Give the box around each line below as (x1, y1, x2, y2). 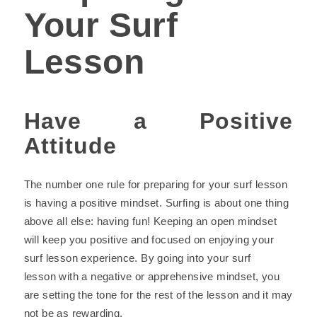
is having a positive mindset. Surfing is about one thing (23, 197, 289, 209)
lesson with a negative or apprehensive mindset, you (23, 270, 279, 282)
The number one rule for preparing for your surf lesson (23, 178, 288, 190)
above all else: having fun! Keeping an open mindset (23, 215, 277, 227)
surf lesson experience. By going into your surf (23, 252, 251, 264)
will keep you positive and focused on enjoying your (23, 234, 274, 246)
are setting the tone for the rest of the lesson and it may (23, 289, 293, 301)
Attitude (23, 133, 117, 158)
